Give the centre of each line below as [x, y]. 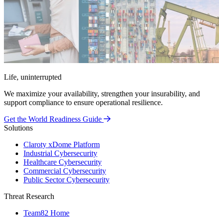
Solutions [18, 128]
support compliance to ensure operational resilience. [83, 102]
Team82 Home [46, 213]
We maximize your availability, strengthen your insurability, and [102, 94]
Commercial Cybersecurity [65, 171]
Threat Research [29, 196]
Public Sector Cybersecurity [66, 180]
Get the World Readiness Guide [53, 119]
